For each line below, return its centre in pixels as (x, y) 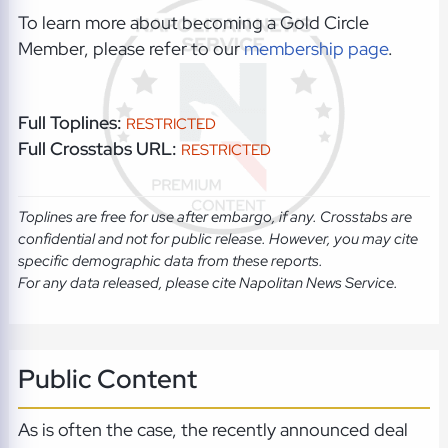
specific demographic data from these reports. (170, 261)
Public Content (107, 378)
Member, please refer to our (130, 49)
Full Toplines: (69, 122)
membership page (315, 49)
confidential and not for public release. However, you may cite (217, 239)
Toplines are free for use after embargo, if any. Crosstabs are (214, 217)
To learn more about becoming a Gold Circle (193, 23)
